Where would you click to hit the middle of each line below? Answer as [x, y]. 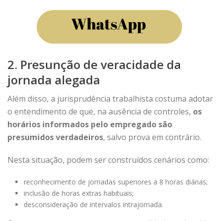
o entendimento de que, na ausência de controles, [100, 111]
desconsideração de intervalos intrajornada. [93, 204]
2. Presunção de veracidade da [94, 64]
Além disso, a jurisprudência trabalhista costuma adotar [110, 99]
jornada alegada [54, 80]
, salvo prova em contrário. [152, 137]
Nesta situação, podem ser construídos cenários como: [108, 160]
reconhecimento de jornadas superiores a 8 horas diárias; [115, 182]
